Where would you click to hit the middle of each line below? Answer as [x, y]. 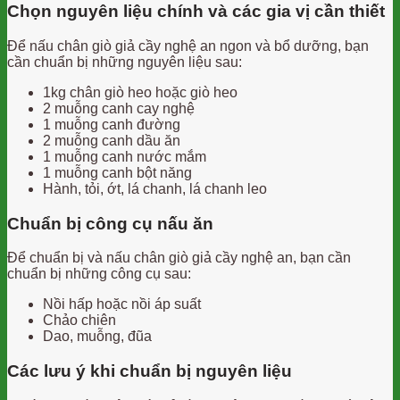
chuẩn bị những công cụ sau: [99, 274]
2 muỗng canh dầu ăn [112, 140]
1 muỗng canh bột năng [117, 172]
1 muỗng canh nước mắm [125, 156]
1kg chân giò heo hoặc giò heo [140, 92]
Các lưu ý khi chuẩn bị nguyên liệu [150, 371]
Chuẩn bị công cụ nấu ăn [110, 223]
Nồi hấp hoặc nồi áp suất [122, 304]
